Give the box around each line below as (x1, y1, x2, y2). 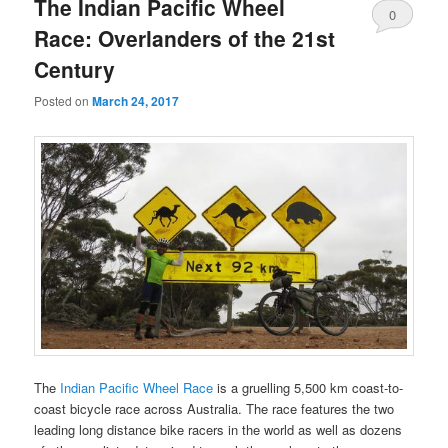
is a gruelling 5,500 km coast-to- (213, 377, 404, 397)
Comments (370, 39, 434, 59)
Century (34, 54, 116, 85)
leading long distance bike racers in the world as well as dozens (34, 419, 403, 439)
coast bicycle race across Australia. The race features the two (34, 398, 395, 418)
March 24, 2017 (92, 91, 180, 110)
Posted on (34, 91, 93, 109)
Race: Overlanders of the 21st (34, 23, 336, 54)
